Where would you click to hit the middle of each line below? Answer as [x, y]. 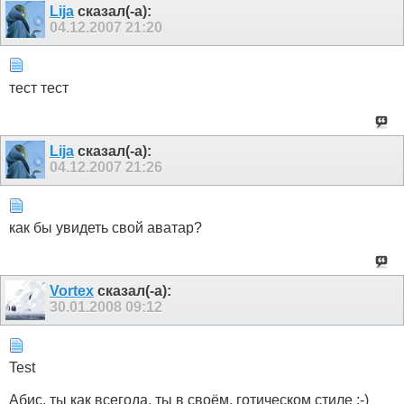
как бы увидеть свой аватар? [106, 228]
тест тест [39, 87]
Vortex [72, 291]
